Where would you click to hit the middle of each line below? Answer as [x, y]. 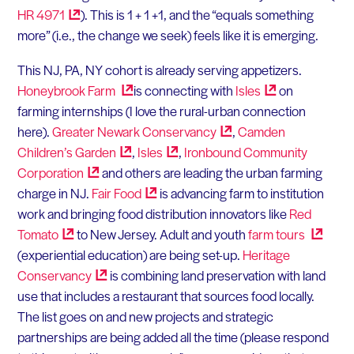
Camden [261, 132]
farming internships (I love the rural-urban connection [161, 111]
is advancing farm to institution [240, 193]
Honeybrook [52, 90]
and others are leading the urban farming [211, 173]
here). [34, 132]
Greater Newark [97, 132]
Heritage [266, 255]
